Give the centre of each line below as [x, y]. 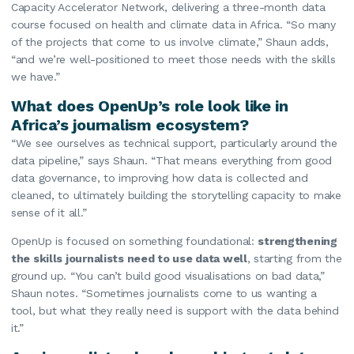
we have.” [36, 76]
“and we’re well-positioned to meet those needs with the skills [173, 59]
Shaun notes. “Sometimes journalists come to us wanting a [164, 293]
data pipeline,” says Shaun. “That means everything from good [172, 160]
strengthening [298, 241]
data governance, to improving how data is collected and [160, 177]
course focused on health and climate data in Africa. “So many [173, 24]
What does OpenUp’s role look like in [150, 105]
